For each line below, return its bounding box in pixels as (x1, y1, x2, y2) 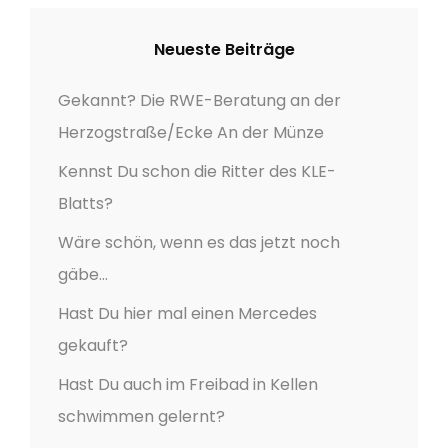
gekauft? (58, 333, 128, 357)
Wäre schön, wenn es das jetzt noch (58, 230, 340, 254)
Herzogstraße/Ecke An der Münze (58, 120, 324, 144)
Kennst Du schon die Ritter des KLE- (58, 159, 336, 183)
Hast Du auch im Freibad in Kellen (58, 372, 318, 396)
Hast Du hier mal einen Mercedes (58, 301, 317, 325)
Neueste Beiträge (153, 37, 295, 61)
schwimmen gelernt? (58, 404, 225, 428)
